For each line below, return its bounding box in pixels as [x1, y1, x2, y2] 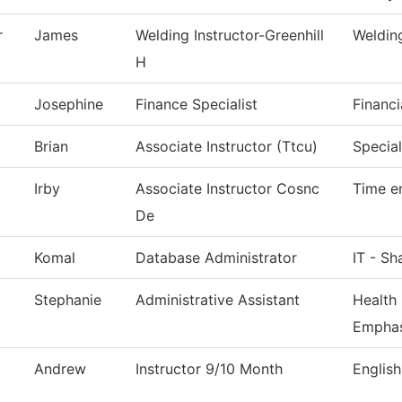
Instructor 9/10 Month [135, 360, 283, 379]
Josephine [34, 95, 103, 114]
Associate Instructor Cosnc [135, 179, 319, 198]
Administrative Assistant [135, 291, 300, 310]
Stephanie [34, 291, 101, 310]
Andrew [34, 360, 86, 379]
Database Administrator [135, 249, 297, 267]
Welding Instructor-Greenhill [135, 26, 324, 45]
